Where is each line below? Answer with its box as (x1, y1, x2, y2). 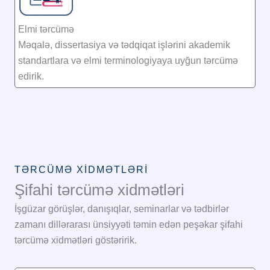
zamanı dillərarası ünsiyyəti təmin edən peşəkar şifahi (14, 219, 243, 230)
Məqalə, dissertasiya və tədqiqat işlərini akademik (18, 40, 230, 51)
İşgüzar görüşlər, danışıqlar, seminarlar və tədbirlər (14, 204, 229, 215)
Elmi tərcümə (18, 24, 74, 35)
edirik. (18, 71, 44, 82)
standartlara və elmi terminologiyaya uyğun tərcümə (18, 55, 238, 66)
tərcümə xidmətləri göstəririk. (14, 235, 137, 246)
